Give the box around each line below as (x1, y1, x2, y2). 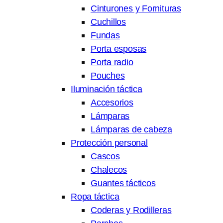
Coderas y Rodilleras (91, 205, 172, 216)
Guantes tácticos (91, 178, 156, 189)
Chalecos (91, 164, 127, 175)
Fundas (91, 30, 120, 41)
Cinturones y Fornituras (91, 3, 181, 14)
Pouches (91, 70, 125, 81)
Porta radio (91, 57, 133, 68)
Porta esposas (91, 43, 147, 54)
